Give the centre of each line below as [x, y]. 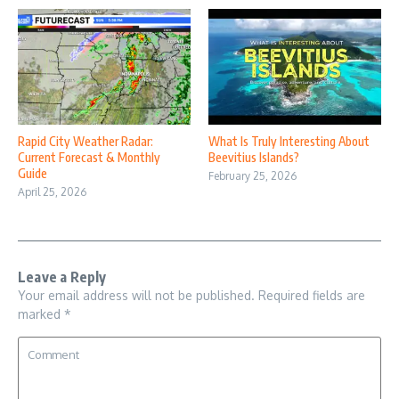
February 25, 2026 [252, 175]
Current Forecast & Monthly [89, 157]
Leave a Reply [62, 277]
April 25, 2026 [52, 191]
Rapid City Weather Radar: [85, 141]
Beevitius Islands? [254, 157]
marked [41, 313]
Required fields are [312, 295]
